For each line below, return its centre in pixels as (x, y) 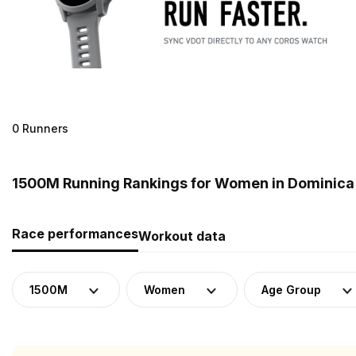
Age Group (291, 289)
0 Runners (40, 128)
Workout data (182, 236)
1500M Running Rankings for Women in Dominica (183, 183)
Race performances (75, 233)
